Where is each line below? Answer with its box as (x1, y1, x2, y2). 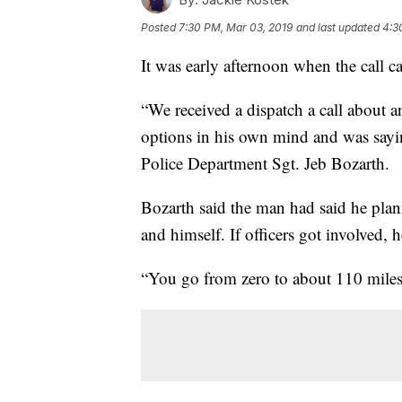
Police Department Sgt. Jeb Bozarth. (141, 152, 389, 175)
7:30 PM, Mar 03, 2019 (179, 21, 293, 35)
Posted (141, 21, 179, 35)
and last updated (296, 21, 380, 35)
